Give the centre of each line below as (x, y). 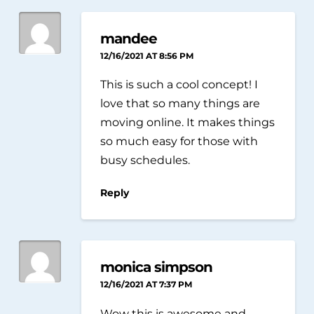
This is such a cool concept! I (179, 84)
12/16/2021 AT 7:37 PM (146, 284)
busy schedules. (145, 160)
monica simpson (157, 266)
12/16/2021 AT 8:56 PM (147, 55)
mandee (129, 38)
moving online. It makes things (188, 122)
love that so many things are (180, 103)
